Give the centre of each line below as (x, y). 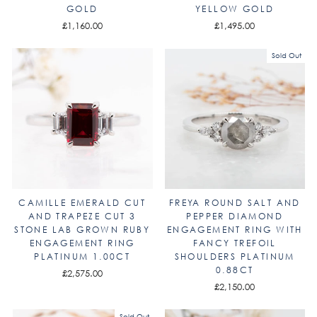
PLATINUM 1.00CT (82, 256)
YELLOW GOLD (235, 9)
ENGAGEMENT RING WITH (235, 229)
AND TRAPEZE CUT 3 (82, 216)
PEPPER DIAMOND (235, 216)
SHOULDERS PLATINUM (235, 256)
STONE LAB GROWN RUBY (82, 229)
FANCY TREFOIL (235, 243)
